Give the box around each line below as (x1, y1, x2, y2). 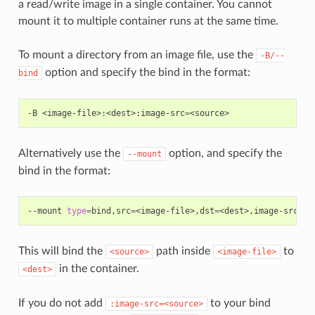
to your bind (207, 297, 271, 309)
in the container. (56, 263, 139, 275)
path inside (153, 245, 213, 257)
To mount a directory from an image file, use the (18, 49, 256, 61)
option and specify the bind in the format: (41, 67, 250, 79)
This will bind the (18, 245, 105, 257)
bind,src (91, 206, 131, 217)
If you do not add (18, 297, 105, 309)
